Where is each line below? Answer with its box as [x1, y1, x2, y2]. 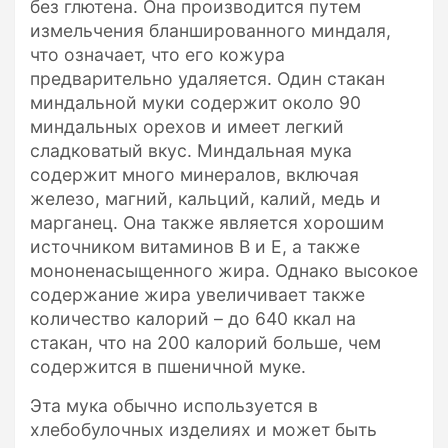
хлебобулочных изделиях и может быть [30, 418, 377, 440]
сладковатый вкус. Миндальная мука [30, 139, 352, 161]
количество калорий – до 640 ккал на [30, 307, 356, 329]
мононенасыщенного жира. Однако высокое [30, 259, 418, 281]
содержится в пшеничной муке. [30, 355, 311, 377]
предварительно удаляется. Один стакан [30, 67, 385, 89]
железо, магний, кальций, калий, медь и [30, 187, 381, 209]
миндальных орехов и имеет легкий [30, 115, 344, 137]
